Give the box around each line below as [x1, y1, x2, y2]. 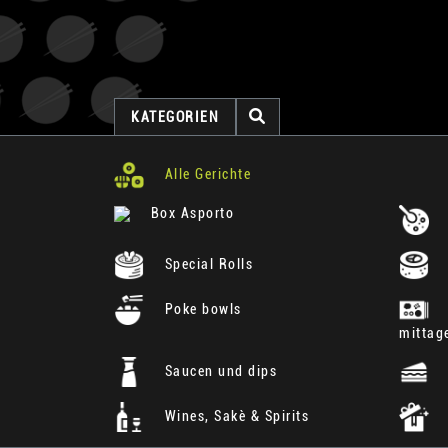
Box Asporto [146, 205, 234, 221]
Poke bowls [160, 300, 242, 317]
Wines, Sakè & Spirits [160, 407, 309, 424]
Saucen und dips [160, 362, 277, 379]
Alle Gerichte [160, 165, 251, 182]
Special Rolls [160, 255, 253, 272]
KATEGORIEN [131, 108, 219, 125]
